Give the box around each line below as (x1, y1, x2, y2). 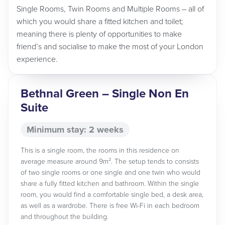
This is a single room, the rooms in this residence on (21, 146, 179, 155)
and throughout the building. (21, 212, 108, 221)
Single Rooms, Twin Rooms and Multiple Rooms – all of (17, 4, 204, 14)
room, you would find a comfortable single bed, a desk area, (21, 190, 203, 199)
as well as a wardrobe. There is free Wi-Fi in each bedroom (21, 201, 199, 210)
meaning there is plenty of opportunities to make (17, 29, 182, 39)
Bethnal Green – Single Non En (21, 86, 189, 101)
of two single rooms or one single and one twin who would (21, 168, 200, 177)
